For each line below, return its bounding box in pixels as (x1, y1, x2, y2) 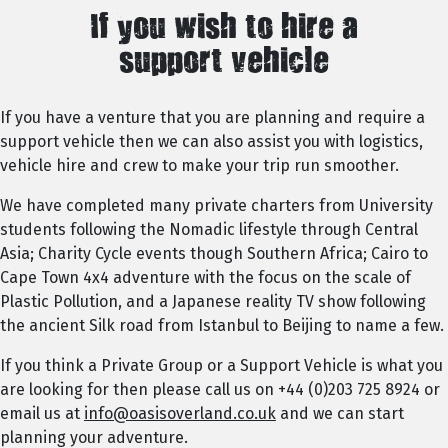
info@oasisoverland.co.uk (84, 404, 276, 423)
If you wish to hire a (90, 17, 358, 44)
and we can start (276, 404, 404, 423)
